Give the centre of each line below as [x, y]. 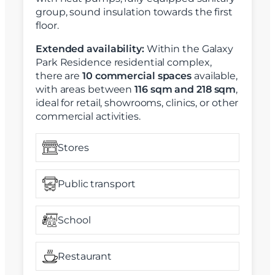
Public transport [97, 184]
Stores [73, 147]
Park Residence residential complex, [124, 63]
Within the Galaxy [189, 49]
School [74, 220]
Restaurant [85, 256]
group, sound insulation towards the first [134, 12]
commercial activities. [88, 117]
